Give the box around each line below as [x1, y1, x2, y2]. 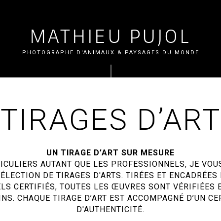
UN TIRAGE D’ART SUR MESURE [46, 148, 175, 157]
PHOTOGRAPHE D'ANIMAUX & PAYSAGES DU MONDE [22, 49, 199, 56]
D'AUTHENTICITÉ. [76, 205, 145, 214]
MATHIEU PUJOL [30, 25, 191, 47]
